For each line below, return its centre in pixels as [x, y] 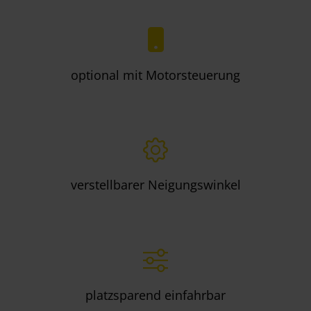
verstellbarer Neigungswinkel [155, 185]
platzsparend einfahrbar [155, 295]
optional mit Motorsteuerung [155, 75]
